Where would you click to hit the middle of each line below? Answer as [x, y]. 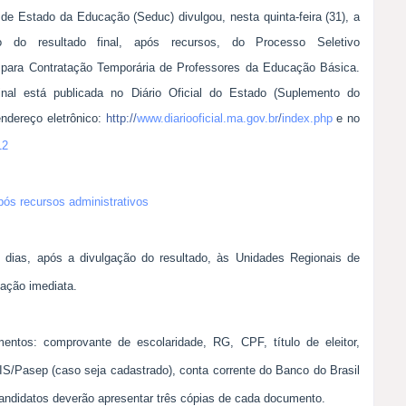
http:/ [119, 118]
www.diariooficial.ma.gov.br [207, 118]
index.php [307, 118]
